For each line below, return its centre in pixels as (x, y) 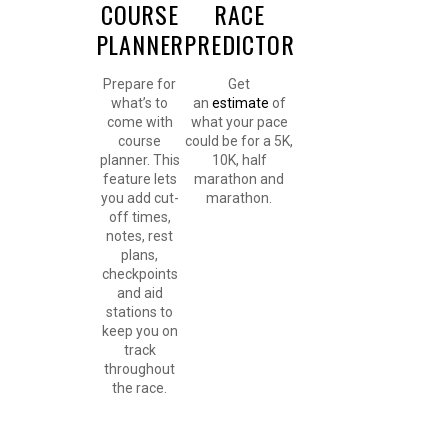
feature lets (139, 179)
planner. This (139, 160)
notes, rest (140, 236)
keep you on (139, 331)
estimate (240, 103)
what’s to (140, 103)
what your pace (239, 122)
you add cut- (139, 198)
